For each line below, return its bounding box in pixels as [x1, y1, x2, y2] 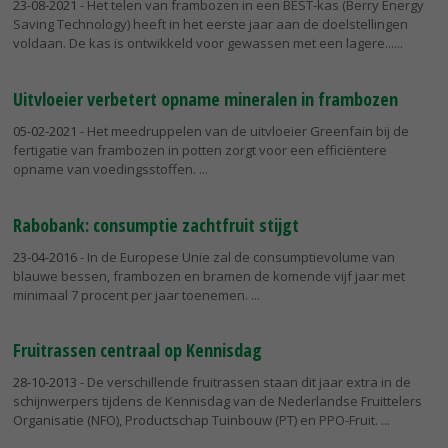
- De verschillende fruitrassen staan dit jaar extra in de [77, 373, 411, 392]
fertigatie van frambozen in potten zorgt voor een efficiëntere [13, 140, 387, 159]
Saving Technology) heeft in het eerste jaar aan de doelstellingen [13, 14, 408, 33]
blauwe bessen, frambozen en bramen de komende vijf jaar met [13, 266, 405, 285]
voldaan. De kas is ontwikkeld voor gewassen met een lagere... [13, 33, 394, 52]
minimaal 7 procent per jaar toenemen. [13, 285, 251, 304]
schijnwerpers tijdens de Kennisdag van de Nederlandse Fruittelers [13, 392, 422, 411]
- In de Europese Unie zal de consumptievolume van [77, 247, 395, 266]
